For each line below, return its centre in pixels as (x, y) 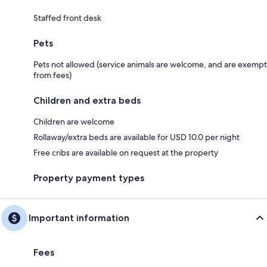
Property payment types (89, 178)
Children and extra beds (87, 101)
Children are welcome (74, 122)
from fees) (52, 75)
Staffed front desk (67, 18)
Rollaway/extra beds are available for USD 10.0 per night (136, 137)
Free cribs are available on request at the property (126, 153)
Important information (79, 218)
